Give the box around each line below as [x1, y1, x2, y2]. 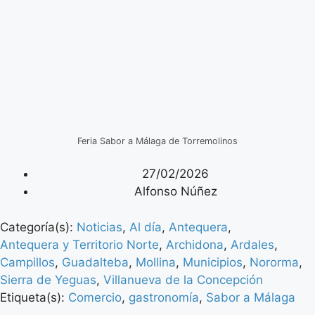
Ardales [231, 237, 274, 252]
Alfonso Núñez [134, 184, 217, 199]
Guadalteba [62, 255, 129, 269]
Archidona [166, 237, 224, 252]
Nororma [250, 255, 299, 269]
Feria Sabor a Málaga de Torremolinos [77, 136, 238, 147]
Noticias [77, 219, 122, 234]
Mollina [136, 255, 176, 269]
